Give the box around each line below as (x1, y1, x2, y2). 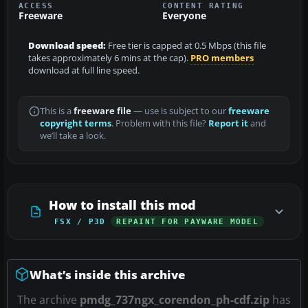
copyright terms (40, 117, 111, 129)
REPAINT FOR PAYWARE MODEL (116, 217, 258, 225)
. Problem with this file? (111, 117, 208, 129)
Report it (208, 117, 248, 129)
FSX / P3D (54, 217, 106, 225)
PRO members (190, 52, 254, 64)
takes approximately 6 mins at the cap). (28, 52, 190, 64)
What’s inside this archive (30, 266, 186, 283)
